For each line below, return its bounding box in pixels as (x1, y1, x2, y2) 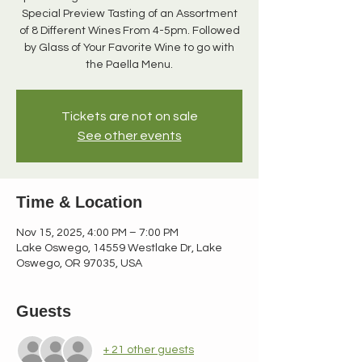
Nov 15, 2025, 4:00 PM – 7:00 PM (16, 226, 179, 238)
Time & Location (16, 192, 142, 211)
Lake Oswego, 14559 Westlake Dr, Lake (16, 242, 222, 254)
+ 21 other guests (103, 344, 194, 356)
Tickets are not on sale (61, 109, 198, 123)
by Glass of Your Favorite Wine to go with (24, 41, 234, 53)
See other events (77, 128, 182, 142)
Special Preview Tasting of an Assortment (21, 7, 238, 19)
